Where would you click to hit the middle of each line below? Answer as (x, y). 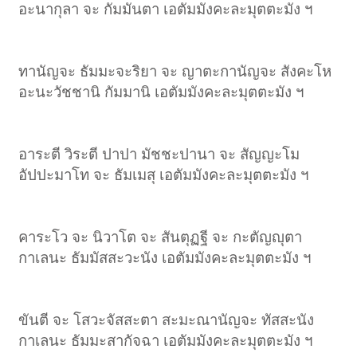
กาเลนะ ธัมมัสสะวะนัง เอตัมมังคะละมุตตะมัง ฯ (165, 257)
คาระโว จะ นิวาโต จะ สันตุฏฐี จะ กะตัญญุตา (161, 237)
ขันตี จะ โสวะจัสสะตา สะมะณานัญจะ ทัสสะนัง (167, 320)
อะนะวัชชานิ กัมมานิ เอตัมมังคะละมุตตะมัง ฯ (161, 92)
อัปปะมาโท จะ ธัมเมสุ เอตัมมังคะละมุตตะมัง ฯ (164, 175)
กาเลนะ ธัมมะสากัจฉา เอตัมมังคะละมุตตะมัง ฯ (166, 340)
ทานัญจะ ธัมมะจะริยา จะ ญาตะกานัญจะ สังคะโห (175, 71)
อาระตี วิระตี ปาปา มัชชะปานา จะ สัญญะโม (159, 154)
